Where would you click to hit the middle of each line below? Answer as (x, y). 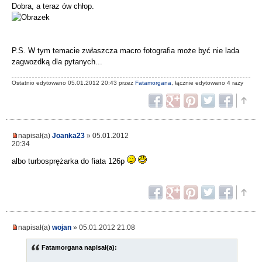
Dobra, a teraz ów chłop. (53, 6)
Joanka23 (68, 135)
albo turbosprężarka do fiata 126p (69, 161)
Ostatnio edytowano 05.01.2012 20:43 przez (73, 82)
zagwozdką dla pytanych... (57, 62)
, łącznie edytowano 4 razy (207, 82)
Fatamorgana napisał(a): (79, 247)
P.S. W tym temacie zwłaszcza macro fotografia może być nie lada (125, 51)
